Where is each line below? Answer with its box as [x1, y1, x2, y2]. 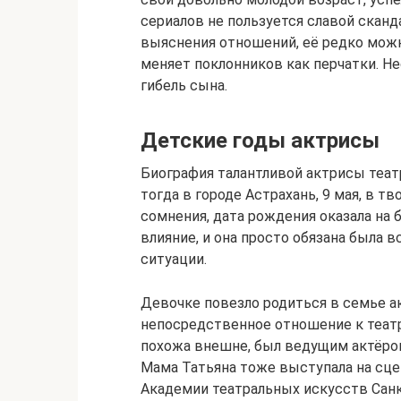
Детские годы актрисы [141, 128, 380, 153]
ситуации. [141, 251, 207, 268]
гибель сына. [141, 77, 227, 94]
